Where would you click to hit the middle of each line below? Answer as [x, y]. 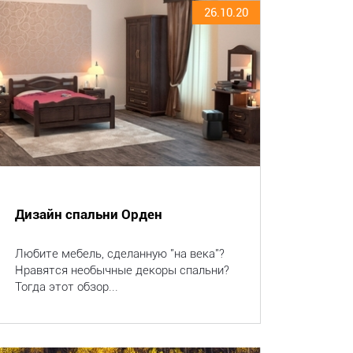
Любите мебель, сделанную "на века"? [119, 254]
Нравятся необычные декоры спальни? [122, 270]
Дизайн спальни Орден [88, 214]
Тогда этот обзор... [66, 287]
